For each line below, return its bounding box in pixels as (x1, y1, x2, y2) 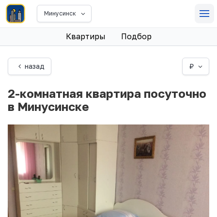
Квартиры (65, 31, 106, 41)
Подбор (121, 31, 152, 41)
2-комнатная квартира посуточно (8, 86, 206, 100)
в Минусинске (8, 99, 89, 113)
